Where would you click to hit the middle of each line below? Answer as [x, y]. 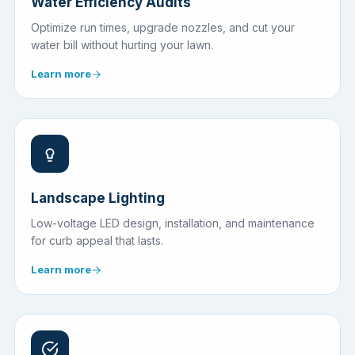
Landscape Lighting [98, 198]
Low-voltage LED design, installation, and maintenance [173, 223]
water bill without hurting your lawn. [122, 45]
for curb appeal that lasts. [97, 241]
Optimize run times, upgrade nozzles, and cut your [163, 28]
